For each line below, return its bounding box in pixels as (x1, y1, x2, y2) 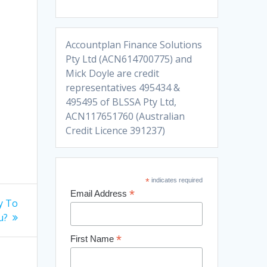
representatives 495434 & (66, 80, 181, 94)
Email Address (70, 188, 129, 198)
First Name (70, 233, 116, 244)
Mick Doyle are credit (66, 66, 160, 80)
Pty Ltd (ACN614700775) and (66, 52, 193, 66)
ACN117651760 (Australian (66, 109, 185, 123)
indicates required (149, 176, 203, 184)
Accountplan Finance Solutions (66, 38, 203, 51)
